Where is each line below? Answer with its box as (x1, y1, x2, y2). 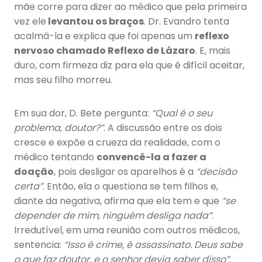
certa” (14, 180, 43, 194)
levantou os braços (46, 15, 144, 29)
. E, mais (195, 44, 230, 58)
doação (14, 165, 54, 179)
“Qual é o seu (151, 106, 212, 120)
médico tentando (14, 150, 96, 164)
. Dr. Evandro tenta (144, 15, 229, 29)
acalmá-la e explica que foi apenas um (14, 29, 195, 43)
